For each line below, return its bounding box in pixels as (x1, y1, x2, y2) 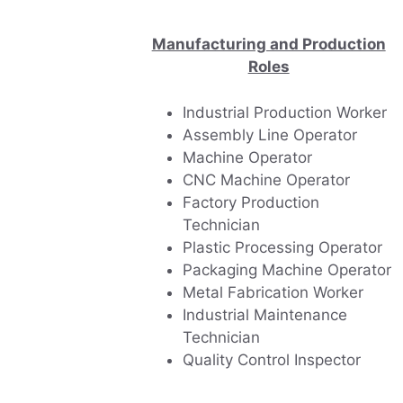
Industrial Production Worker (183, 103, 387, 121)
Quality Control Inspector (183, 350, 361, 369)
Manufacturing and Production (151, 35, 386, 54)
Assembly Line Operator (183, 125, 357, 144)
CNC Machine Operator (183, 170, 350, 189)
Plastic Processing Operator (183, 237, 382, 256)
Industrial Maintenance (183, 305, 347, 324)
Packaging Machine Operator (183, 260, 391, 279)
